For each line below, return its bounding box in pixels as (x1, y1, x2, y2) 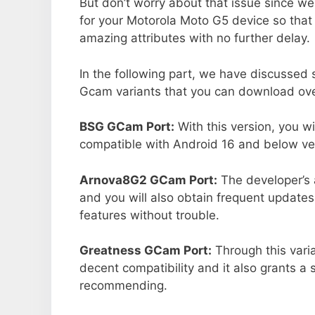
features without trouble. (79, 207, 219, 222)
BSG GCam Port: (79, 120, 174, 134)
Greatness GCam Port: (79, 243, 212, 258)
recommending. (79, 278, 167, 293)
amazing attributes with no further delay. (79, 31, 310, 46)
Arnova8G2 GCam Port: (79, 172, 217, 187)
